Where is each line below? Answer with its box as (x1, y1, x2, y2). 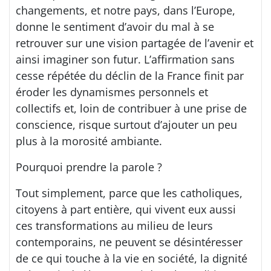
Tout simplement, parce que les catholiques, (16, 186, 243, 201)
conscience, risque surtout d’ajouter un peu (16, 117, 237, 132)
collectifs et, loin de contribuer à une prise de (16, 101, 247, 116)
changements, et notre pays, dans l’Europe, (16, 3, 235, 18)
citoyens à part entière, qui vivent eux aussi (16, 202, 236, 217)
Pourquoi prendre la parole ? (16, 160, 162, 175)
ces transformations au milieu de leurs (16, 218, 213, 233)
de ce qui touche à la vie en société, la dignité (16, 251, 247, 266)
